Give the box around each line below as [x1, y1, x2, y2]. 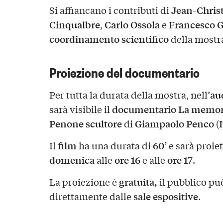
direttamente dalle [49, 190, 133, 203]
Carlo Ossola [104, 17, 160, 31]
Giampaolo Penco [134, 116, 214, 131]
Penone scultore [49, 116, 122, 131]
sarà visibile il [49, 103, 112, 116]
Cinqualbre [49, 17, 100, 31]
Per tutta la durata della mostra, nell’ [49, 88, 210, 102]
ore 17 [167, 153, 193, 167]
